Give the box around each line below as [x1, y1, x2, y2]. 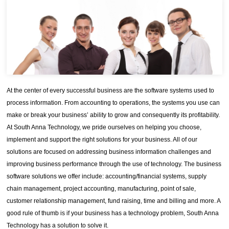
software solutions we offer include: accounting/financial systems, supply [7, 173, 207, 180]
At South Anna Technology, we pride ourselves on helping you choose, [7, 124, 202, 131]
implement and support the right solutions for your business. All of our [7, 136, 198, 144]
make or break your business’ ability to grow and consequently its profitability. [7, 111, 220, 119]
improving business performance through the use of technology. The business [7, 161, 222, 168]
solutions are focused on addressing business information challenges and [7, 148, 212, 156]
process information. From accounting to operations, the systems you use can [7, 99, 220, 107]
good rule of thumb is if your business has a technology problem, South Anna [7, 210, 219, 217]
